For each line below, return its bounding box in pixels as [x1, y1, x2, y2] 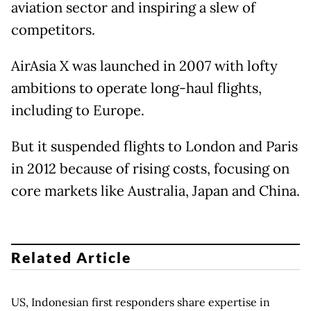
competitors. [11, 21, 95, 39]
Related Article [11, 248, 132, 266]
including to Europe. [11, 101, 144, 119]
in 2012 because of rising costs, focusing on [11, 160, 289, 178]
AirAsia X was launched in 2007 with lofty [11, 57, 278, 75]
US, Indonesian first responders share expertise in [11, 294, 270, 309]
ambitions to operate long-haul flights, [11, 79, 262, 97]
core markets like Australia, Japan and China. [11, 182, 300, 200]
